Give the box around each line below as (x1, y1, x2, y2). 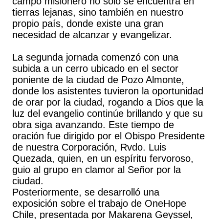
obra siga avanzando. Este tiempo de (12, 119, 174, 130)
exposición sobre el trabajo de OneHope (12, 198, 186, 209)
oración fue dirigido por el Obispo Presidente (12, 131, 205, 141)
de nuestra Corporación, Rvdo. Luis (12, 142, 166, 153)
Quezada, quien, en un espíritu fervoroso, (12, 153, 194, 164)
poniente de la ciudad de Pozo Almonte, (12, 74, 184, 85)
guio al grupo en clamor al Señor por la (12, 164, 181, 175)
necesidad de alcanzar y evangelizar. (12, 29, 172, 40)
